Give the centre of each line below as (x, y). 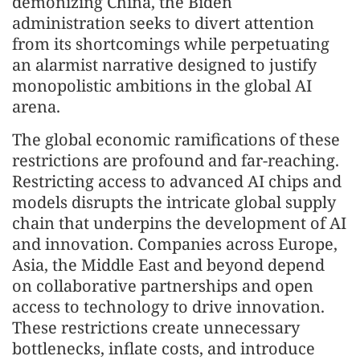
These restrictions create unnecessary (156, 327)
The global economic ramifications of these (176, 139)
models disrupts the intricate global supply (174, 202)
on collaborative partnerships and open (163, 286)
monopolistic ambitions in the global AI (162, 86)
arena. (36, 106)
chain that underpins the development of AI (179, 223)
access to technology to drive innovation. (168, 307)
